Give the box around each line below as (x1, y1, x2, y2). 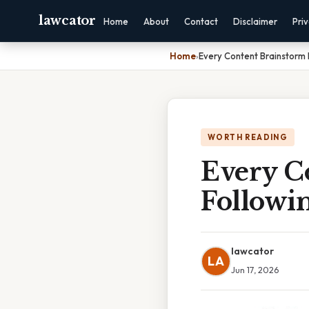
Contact (183, 16, 218, 27)
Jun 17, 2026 (231, 264, 279, 275)
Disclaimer (232, 16, 277, 27)
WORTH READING (208, 132, 288, 142)
